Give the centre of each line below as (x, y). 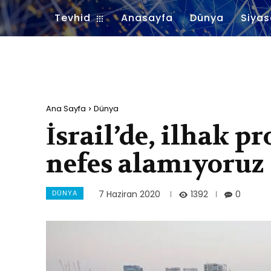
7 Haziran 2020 (129, 194)
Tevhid (73, 18)
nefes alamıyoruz (155, 164)
